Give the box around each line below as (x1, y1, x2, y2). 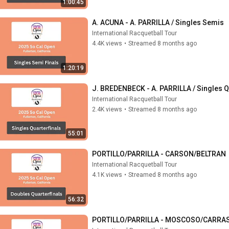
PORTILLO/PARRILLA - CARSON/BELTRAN (92, 150, 226, 158)
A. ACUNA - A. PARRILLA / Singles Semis (92, 18, 224, 27)
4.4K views (92, 40, 122, 47)
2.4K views (92, 105, 122, 113)
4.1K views (92, 171, 122, 178)
